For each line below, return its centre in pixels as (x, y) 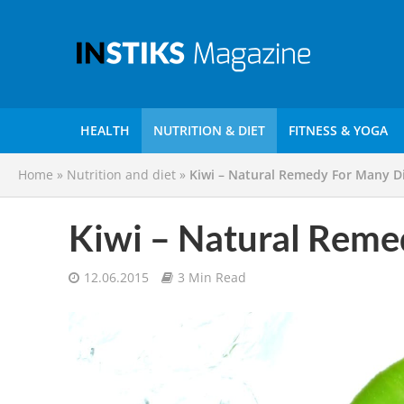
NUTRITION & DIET (209, 130)
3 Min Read (211, 277)
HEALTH (105, 130)
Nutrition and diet (121, 174)
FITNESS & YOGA (338, 130)
